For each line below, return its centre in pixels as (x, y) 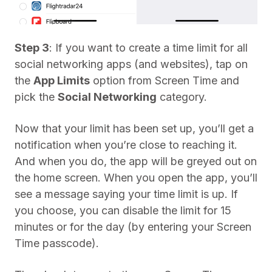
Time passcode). (57, 243)
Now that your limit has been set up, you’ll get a (134, 128)
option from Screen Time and (165, 80)
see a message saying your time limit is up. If (126, 194)
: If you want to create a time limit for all (148, 48)
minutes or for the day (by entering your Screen (133, 227)
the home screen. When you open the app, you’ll (136, 178)
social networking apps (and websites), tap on (131, 64)
